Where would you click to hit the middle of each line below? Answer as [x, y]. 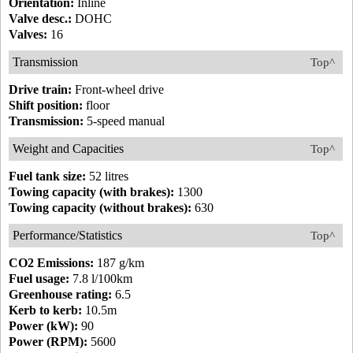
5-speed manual [124, 121]
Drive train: [40, 89]
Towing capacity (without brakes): [100, 208]
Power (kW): [43, 326]
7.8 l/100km [101, 279]
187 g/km [119, 263]
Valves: [28, 34]
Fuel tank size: [47, 176]
